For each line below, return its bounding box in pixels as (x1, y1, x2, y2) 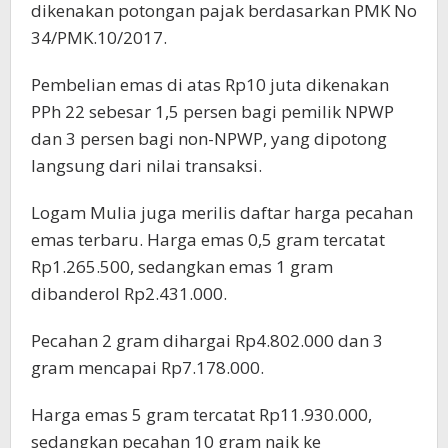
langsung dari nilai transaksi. (31, 154, 262, 178)
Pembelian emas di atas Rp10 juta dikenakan (31, 73, 389, 97)
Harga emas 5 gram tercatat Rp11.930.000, (31, 403, 372, 427)
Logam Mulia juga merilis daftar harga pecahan (31, 201, 413, 225)
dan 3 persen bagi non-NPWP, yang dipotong (31, 127, 387, 151)
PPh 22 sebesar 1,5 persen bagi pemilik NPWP (31, 100, 394, 124)
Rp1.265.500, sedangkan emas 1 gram (31, 255, 333, 279)
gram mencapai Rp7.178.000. (31, 356, 264, 380)
